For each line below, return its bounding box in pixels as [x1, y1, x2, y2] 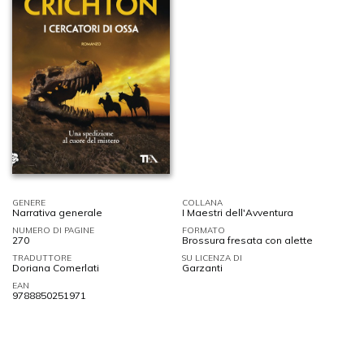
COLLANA [182, 197, 223, 208]
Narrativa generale [12, 206, 102, 219]
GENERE [12, 197, 45, 208]
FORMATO [182, 224, 225, 236]
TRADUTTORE [12, 252, 71, 263]
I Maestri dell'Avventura [182, 206, 293, 219]
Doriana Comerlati [12, 261, 99, 274]
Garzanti [182, 261, 223, 274]
